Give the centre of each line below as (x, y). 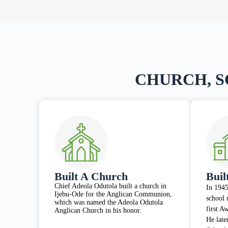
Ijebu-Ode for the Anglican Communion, (113, 194)
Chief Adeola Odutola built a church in (111, 186)
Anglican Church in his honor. (98, 211)
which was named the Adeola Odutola (109, 203)
